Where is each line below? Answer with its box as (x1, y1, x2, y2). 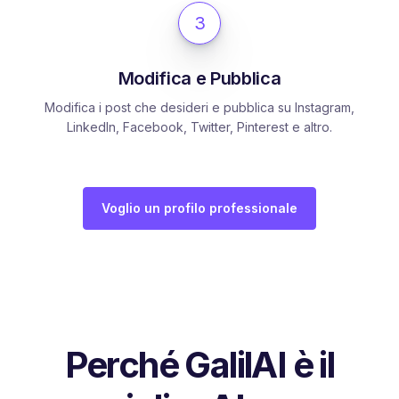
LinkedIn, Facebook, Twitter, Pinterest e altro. (67, 118, 332, 134)
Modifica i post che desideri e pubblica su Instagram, (45, 99, 354, 115)
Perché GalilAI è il (64, 342, 335, 387)
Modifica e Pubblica (118, 67, 281, 89)
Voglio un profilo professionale (102, 199, 297, 216)
